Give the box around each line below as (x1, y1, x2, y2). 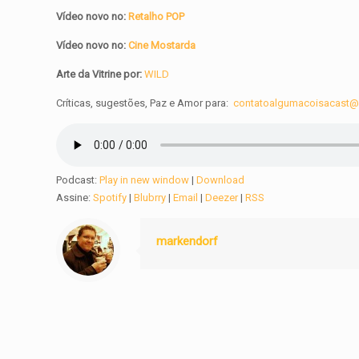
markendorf (156, 234, 219, 249)
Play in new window (99, 174, 190, 187)
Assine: (56, 192, 94, 204)
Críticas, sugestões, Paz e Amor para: (56, 97, 232, 110)
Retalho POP (128, 10, 185, 23)
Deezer (205, 192, 239, 204)
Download (196, 174, 245, 187)
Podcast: (56, 174, 100, 187)
